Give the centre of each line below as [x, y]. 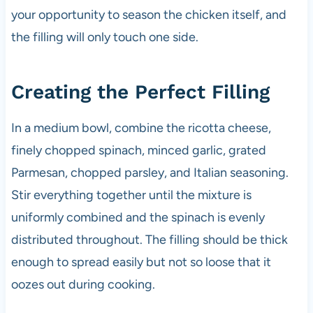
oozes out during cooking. [83, 284]
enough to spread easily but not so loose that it [141, 262]
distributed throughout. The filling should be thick [149, 239]
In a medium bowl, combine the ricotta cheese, [141, 128]
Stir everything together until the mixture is [131, 195]
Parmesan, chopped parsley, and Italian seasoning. [150, 172]
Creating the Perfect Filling [140, 92]
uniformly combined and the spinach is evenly [138, 217]
